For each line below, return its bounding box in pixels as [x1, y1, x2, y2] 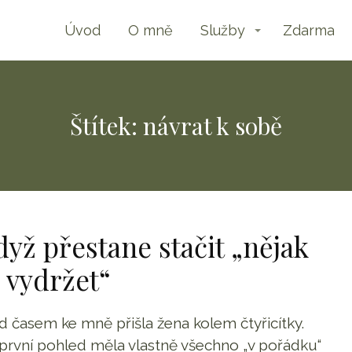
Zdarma [283, 21, 335, 38]
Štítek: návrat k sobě [70, 110, 282, 141]
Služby [200, 21, 246, 38]
